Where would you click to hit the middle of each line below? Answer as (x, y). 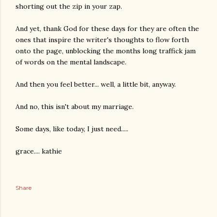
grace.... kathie (39, 151)
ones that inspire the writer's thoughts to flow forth (102, 39)
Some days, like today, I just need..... (72, 129)
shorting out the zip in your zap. (69, 6)
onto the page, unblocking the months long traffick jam (106, 51)
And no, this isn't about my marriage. (75, 106)
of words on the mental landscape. (71, 62)
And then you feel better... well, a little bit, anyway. (96, 84)
